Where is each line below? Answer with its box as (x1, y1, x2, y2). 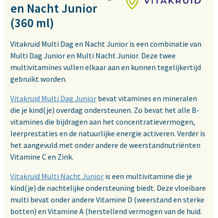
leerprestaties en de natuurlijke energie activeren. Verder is (10, 128, 205, 139)
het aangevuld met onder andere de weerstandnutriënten (10, 140, 200, 150)
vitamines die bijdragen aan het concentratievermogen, (10, 117, 195, 127)
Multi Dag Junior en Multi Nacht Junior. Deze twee (10, 51, 176, 61)
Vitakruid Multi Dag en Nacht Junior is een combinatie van (10, 39, 201, 49)
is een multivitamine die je (104, 171, 192, 182)
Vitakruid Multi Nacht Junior (10, 171, 104, 182)
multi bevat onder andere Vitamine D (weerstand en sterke (10, 195, 204, 205)
